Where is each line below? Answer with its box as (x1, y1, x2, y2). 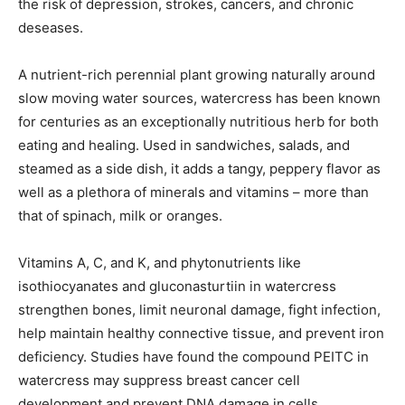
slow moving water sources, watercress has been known (18, 89, 381, 107)
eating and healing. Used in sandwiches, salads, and (18, 137, 350, 154)
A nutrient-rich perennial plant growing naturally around (18, 66, 375, 83)
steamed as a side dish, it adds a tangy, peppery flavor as (18, 160, 381, 177)
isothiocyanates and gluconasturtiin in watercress (18, 278, 336, 295)
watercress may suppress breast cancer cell (18, 372, 300, 389)
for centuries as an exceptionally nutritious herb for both (18, 113, 379, 130)
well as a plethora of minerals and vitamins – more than (18, 184, 369, 201)
